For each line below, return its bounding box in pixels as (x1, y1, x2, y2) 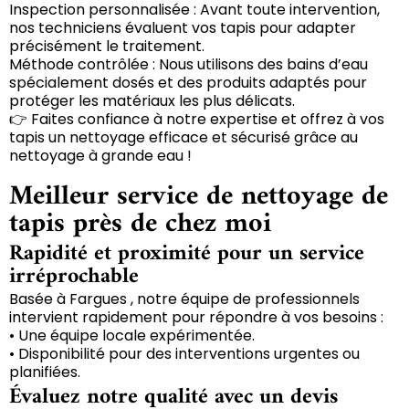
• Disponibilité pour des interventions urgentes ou (9, 342, 360, 364)
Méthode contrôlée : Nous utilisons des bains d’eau (9, 53, 368, 75)
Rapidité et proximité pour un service (9, 234, 364, 273)
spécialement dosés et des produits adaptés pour (9, 71, 367, 93)
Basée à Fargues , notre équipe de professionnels (9, 288, 360, 309)
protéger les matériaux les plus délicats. (9, 89, 295, 111)
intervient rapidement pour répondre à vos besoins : (9, 306, 383, 328)
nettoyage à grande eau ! (9, 144, 192, 166)
